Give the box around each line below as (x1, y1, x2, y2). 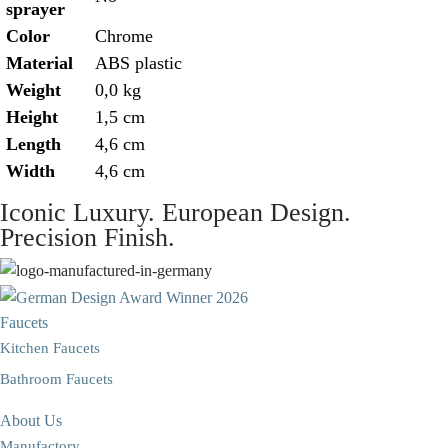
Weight (6, 79, 61, 100)
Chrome (95, 25, 153, 46)
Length (6, 133, 61, 154)
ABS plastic (95, 52, 182, 73)
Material (6, 52, 73, 73)
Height (6, 106, 58, 127)
